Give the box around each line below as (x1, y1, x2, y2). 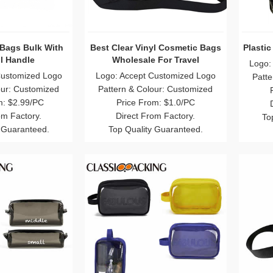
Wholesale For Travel (112, 54, 199, 65)
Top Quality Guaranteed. (108, 124, 203, 134)
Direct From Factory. (116, 110, 196, 121)
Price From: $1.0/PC (116, 97, 195, 107)
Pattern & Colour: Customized (98, 83, 213, 94)
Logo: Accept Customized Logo (95, 70, 216, 80)
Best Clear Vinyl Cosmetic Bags (90, 42, 221, 52)
